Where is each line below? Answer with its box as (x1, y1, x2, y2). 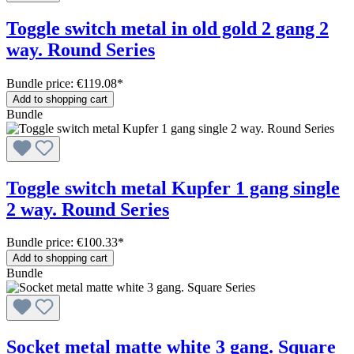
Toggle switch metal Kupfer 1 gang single (6, 177, 340, 198)
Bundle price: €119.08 (6, 76, 117, 90)
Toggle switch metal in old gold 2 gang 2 (6, 17, 329, 39)
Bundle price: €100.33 (6, 235, 118, 250)
